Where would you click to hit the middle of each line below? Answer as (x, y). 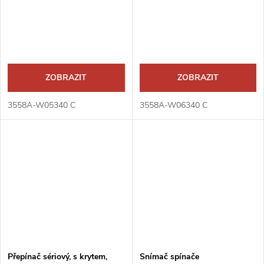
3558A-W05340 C (42, 105)
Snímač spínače (169, 257)
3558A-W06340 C (173, 105)
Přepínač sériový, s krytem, (57, 257)
